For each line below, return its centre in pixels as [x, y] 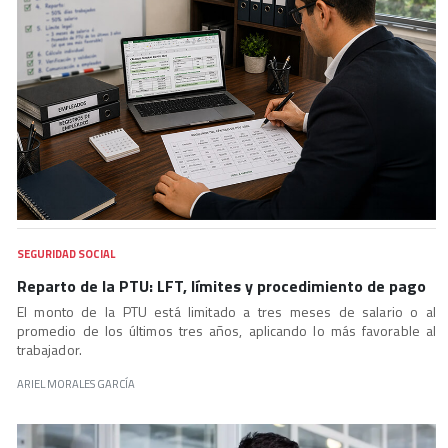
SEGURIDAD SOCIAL [65, 253]
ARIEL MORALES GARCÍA [75, 383]
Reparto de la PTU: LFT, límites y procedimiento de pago [221, 285]
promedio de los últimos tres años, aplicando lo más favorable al [226, 330]
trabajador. [49, 349]
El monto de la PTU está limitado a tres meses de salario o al [226, 311]
